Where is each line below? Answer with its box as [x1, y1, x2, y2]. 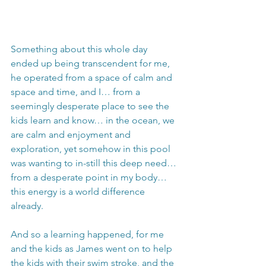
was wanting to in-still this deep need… [11, 157, 179, 169]
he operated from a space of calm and [11, 72, 175, 84]
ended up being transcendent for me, [11, 58, 172, 69]
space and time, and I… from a [11, 86, 142, 98]
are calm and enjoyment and [11, 129, 133, 141]
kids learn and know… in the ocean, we [11, 115, 177, 126]
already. [11, 200, 43, 212]
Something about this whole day [11, 43, 150, 55]
